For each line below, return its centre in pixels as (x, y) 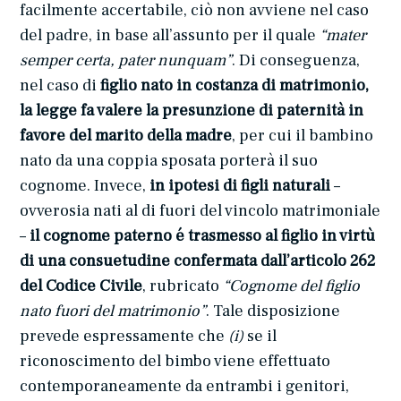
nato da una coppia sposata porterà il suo (169, 161)
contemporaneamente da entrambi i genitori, (185, 387)
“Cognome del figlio (292, 286)
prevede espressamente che (124, 337)
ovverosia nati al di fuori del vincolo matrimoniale (200, 211)
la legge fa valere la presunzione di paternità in (192, 111)
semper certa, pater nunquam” (126, 61)
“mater (343, 36)
